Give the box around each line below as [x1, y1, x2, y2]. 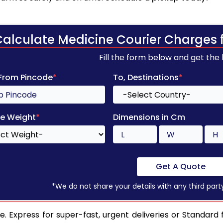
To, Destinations [112, 72, 179, 84]
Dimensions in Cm [112, 111, 185, 123]
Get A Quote [155, 161, 206, 173]
